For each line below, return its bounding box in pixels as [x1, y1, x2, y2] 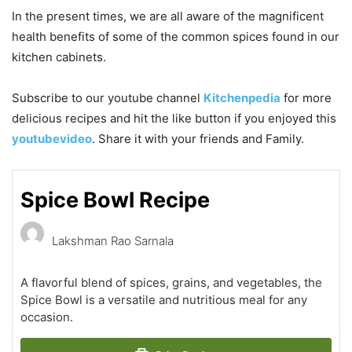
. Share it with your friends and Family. [92, 130, 304, 146]
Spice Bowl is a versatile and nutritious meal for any [20, 291, 307, 307]
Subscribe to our [12, 90, 108, 105]
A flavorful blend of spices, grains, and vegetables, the [20, 274, 322, 290]
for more [280, 90, 332, 105]
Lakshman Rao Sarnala [52, 233, 174, 249]
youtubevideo [12, 130, 92, 146]
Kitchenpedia [203, 90, 280, 105]
